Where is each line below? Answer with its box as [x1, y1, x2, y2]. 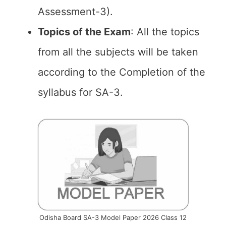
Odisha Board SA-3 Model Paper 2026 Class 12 [39, 213, 187, 221]
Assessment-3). [38, 6, 113, 18]
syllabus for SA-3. [38, 86, 123, 98]
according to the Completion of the [38, 66, 205, 78]
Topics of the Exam [38, 26, 131, 38]
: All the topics [131, 26, 199, 38]
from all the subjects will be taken [38, 46, 198, 58]
